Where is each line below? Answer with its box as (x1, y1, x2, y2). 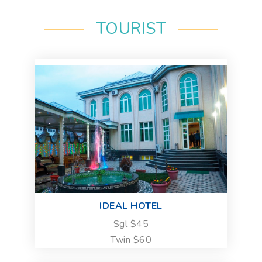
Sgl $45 (113, 217, 149, 230)
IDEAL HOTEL (99, 199, 163, 212)
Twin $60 (111, 233, 151, 246)
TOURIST (95, 17, 167, 40)
